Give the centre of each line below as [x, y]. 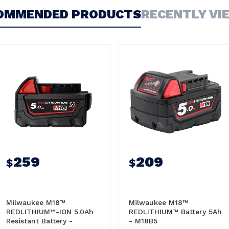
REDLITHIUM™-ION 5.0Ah [50, 211]
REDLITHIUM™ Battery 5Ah [175, 211]
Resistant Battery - [39, 221]
